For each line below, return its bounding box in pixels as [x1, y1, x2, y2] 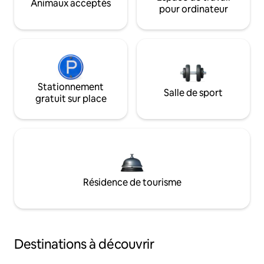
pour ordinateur [159, 2, 228, 15]
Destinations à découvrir [14, 235, 154, 253]
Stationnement [38, 80, 104, 93]
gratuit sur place [35, 92, 107, 105]
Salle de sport [164, 86, 223, 99]
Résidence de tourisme [82, 176, 181, 189]
